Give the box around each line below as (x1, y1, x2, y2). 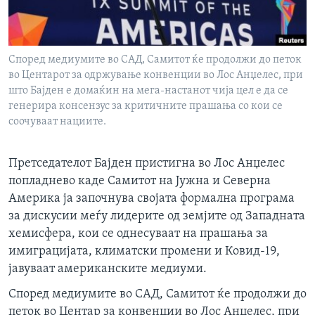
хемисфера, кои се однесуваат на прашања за (8, 227, 268, 241)
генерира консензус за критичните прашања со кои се (8, 101, 283, 112)
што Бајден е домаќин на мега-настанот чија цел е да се (8, 85, 288, 97)
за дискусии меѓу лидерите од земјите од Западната (8, 210, 305, 224)
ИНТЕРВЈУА (25, 8, 82, 19)
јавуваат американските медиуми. (8, 262, 207, 276)
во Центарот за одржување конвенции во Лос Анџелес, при (8, 70, 303, 82)
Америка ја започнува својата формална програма (8, 192, 295, 206)
